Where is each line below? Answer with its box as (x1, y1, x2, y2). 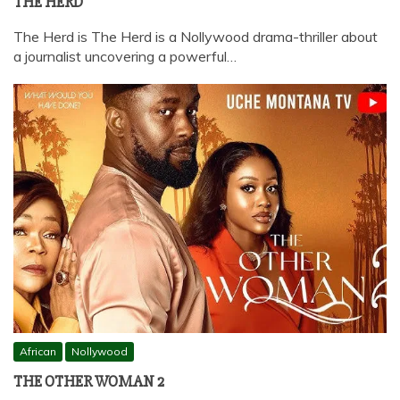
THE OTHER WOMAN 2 (13, 371, 164, 391)
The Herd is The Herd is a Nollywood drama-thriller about (13, 27, 378, 46)
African (20, 344, 56, 358)
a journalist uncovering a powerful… (13, 46, 237, 65)
